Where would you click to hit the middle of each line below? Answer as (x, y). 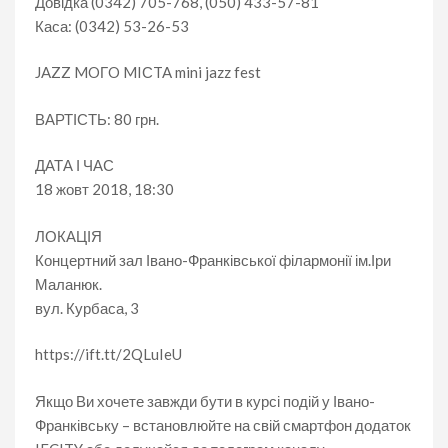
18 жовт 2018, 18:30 (104, 189)
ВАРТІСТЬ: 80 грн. (97, 118)
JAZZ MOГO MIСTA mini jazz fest (148, 72)
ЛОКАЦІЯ (68, 235)
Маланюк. (68, 283)
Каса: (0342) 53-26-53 (112, 25)
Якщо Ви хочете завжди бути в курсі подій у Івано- (205, 400)
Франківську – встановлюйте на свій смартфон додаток (223, 424)
